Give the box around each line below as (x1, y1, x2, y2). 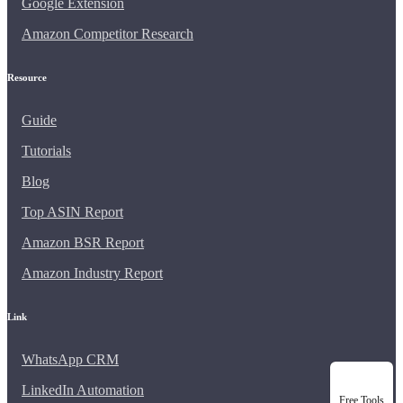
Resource (7, 71, 47, 83)
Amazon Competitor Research (22, 25, 193, 41)
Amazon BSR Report (22, 234, 144, 250)
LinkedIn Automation (22, 381, 144, 398)
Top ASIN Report (22, 203, 123, 219)
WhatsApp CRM (22, 351, 119, 367)
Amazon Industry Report (22, 264, 163, 281)
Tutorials (22, 142, 71, 158)
